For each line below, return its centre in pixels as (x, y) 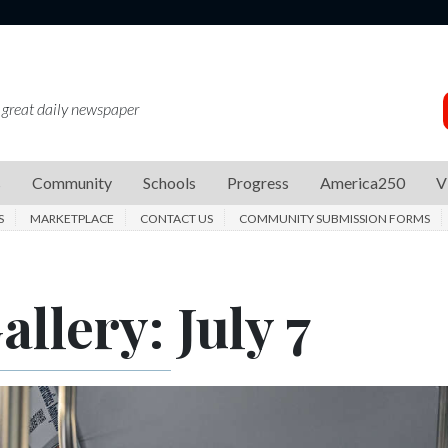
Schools (169, 182)
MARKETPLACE (72, 218)
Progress (258, 182)
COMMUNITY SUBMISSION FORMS (334, 218)
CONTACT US (176, 218)
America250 (362, 182)
